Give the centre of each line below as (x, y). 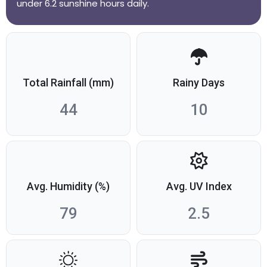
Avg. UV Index (199, 187)
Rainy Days (199, 83)
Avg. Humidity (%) (68, 187)
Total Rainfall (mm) (68, 83)
